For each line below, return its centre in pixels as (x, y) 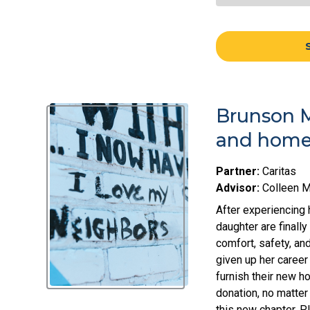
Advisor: (238, 188)
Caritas (278, 172)
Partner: (238, 172)
